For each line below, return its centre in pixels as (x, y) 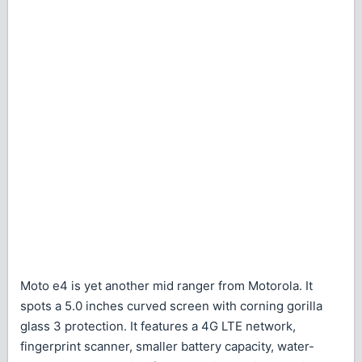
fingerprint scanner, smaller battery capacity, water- (167, 347)
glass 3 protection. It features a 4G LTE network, (158, 326)
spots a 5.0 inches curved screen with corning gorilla (171, 306)
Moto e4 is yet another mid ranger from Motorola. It (166, 286)
